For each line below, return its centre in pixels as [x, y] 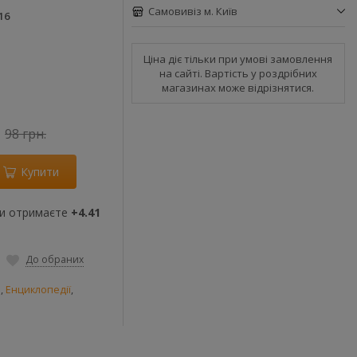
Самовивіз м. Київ [192, 11]
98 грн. [25, 134]
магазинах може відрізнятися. [238, 88]
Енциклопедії [38, 289]
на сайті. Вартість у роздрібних [238, 73]
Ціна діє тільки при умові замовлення [238, 59]
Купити [40, 172]
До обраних [55, 259]
